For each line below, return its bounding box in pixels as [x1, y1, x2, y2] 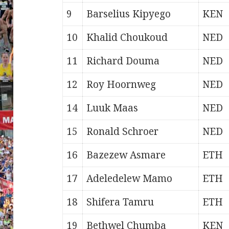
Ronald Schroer [86, 125, 159, 139]
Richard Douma [86, 54, 160, 68]
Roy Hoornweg [86, 78, 156, 91]
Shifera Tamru [86, 195, 154, 209]
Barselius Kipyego [86, 7, 171, 21]
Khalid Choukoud [86, 31, 168, 44]
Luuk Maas [86, 101, 139, 115]
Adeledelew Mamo [86, 172, 173, 186]
